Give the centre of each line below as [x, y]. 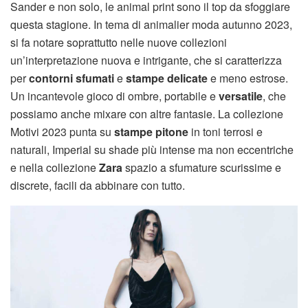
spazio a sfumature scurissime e [202, 167]
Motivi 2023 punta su [62, 131]
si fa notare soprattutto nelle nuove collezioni [119, 42]
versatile [241, 96]
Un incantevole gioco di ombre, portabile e [114, 96]
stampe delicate [167, 78]
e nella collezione [55, 167]
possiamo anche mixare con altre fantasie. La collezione [147, 113]
